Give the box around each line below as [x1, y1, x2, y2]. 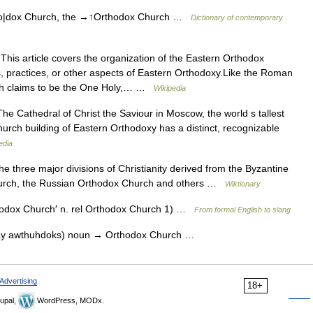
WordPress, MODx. [35, 296, 104, 305]
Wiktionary [225, 180, 261, 188]
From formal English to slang [194, 205, 291, 214]
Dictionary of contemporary [191, 13, 283, 22]
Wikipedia [154, 84, 186, 92]
